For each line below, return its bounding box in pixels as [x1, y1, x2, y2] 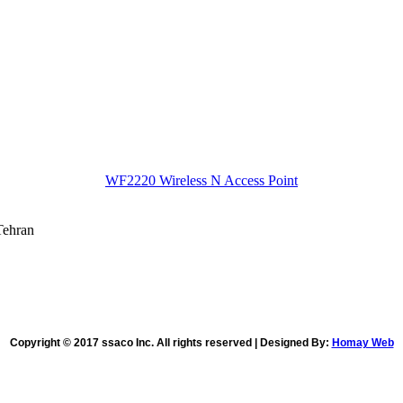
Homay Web [331, 336, 394, 349]
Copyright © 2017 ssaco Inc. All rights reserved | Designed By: [9, 336, 332, 349]
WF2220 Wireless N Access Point [105, 173, 298, 188]
